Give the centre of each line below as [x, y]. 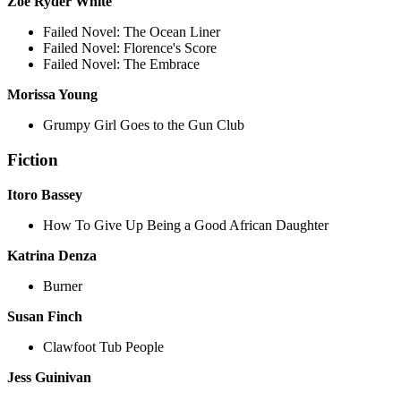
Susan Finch [45, 316]
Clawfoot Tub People [103, 346]
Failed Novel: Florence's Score [130, 48]
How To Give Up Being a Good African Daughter [186, 225]
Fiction [33, 159]
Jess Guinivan [49, 377]
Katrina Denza [52, 255]
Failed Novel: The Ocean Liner [132, 32]
